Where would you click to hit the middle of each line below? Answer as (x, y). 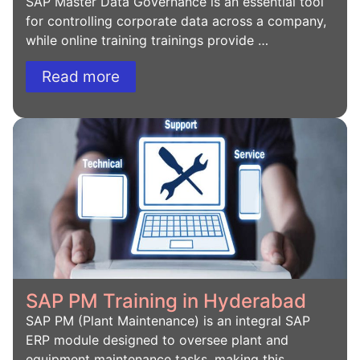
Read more (81, 77)
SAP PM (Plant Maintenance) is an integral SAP (168, 321)
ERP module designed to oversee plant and (157, 340)
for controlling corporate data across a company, (176, 21)
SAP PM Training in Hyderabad (166, 301)
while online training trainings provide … (147, 41)
